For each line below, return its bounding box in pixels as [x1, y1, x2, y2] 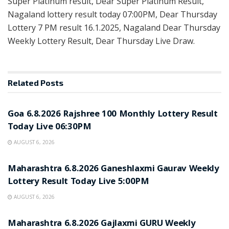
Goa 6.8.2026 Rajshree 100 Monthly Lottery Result [8, 107, 218, 122]
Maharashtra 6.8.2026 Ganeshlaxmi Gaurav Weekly [8, 162, 219, 177]
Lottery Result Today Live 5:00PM [8, 174, 149, 190]
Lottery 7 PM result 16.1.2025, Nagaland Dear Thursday [8, 21, 220, 33]
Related [8, 77, 39, 87]
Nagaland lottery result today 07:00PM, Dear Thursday [8, 8, 217, 20]
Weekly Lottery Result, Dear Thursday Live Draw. [8, 35, 195, 47]
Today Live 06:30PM [8, 120, 91, 135]
